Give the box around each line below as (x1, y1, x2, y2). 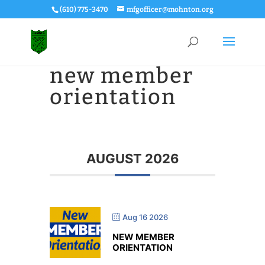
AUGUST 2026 (86, 151, 179, 166)
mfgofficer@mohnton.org (126, 5, 214, 14)
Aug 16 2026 (122, 212, 168, 222)
